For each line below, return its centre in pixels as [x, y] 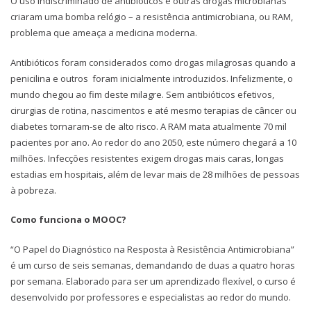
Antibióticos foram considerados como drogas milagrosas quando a [153, 62]
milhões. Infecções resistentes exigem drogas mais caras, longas [147, 158]
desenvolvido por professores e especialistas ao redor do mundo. [151, 297]
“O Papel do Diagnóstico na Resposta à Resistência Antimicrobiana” [152, 249]
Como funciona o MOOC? [68, 220]
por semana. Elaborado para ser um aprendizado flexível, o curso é [153, 281]
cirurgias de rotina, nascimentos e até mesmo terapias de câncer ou [153, 110]
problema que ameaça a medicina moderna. [104, 33]
